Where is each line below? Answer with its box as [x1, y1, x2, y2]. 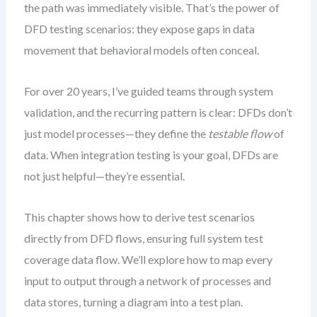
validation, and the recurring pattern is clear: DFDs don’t [23, 105, 292, 119]
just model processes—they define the [23, 127, 208, 140]
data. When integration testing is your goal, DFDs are [23, 148, 278, 161]
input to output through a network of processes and [23, 274, 271, 287]
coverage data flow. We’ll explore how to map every [23, 253, 272, 266]
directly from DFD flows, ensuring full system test [23, 231, 263, 245]
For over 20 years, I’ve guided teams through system [23, 84, 273, 98]
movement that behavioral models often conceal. [23, 43, 259, 57]
